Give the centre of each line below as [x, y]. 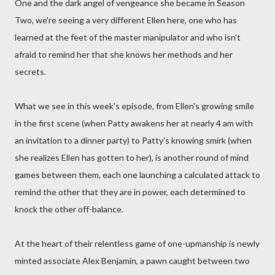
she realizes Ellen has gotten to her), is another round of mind [132, 157]
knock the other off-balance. [69, 209]
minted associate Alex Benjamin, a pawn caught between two [132, 261]
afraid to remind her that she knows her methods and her [124, 54]
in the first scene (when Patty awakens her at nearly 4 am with [134, 123]
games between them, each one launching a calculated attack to [137, 175]
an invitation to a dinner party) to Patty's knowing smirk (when [133, 140]
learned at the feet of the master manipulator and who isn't [128, 37]
